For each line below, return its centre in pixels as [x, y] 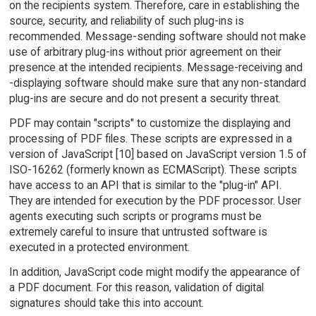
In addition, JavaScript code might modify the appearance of [154, 272]
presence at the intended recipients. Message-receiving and [156, 68]
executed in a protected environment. [99, 247]
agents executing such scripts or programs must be [135, 216]
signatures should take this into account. [106, 303]
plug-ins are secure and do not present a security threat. [145, 99]
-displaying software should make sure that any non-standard [157, 83]
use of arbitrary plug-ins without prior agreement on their [145, 52]
